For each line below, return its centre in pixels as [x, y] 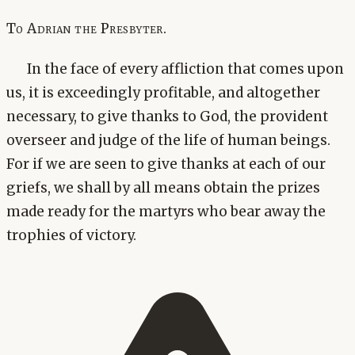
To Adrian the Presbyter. [87, 28]
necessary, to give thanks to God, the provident [167, 117]
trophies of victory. [71, 236]
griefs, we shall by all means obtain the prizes [163, 188]
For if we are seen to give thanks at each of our [166, 164]
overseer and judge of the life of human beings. [168, 141]
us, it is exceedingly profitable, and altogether [163, 93]
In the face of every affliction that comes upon [185, 69]
